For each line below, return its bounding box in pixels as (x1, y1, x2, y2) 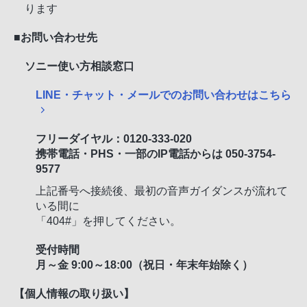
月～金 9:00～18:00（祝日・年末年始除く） (36, 259, 253, 271)
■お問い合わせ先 (14, 32, 97, 43)
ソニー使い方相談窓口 (25, 60, 134, 72)
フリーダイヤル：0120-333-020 (36, 133, 192, 145)
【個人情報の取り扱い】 (14, 288, 134, 299)
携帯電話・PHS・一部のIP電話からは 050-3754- (36, 148, 275, 160)
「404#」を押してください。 (36, 215, 181, 227)
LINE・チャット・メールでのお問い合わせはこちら (36, 89, 291, 101)
